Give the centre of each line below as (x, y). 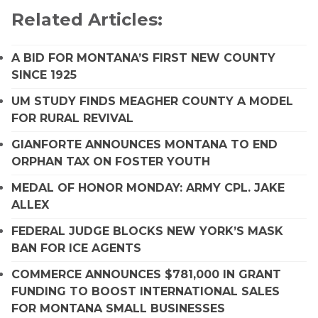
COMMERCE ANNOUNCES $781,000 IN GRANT (146, 274)
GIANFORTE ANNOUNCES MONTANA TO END (144, 144)
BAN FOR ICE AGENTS (76, 248)
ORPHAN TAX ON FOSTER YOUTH (111, 161)
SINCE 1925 (44, 75)
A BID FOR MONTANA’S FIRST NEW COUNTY (143, 57)
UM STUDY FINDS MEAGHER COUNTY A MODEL (152, 101)
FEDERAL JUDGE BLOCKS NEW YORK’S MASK (147, 231)
